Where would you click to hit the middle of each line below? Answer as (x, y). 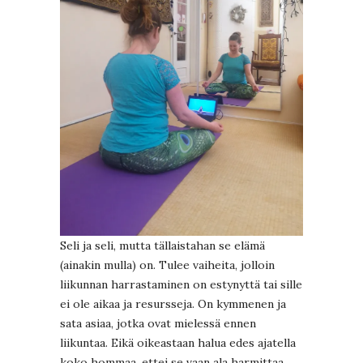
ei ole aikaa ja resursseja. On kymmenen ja (173, 303)
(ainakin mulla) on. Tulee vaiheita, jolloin (167, 265)
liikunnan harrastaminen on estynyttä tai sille (181, 284)
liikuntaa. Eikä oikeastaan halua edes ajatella (178, 342)
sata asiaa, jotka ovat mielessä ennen (158, 323)
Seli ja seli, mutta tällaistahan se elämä (162, 245)
